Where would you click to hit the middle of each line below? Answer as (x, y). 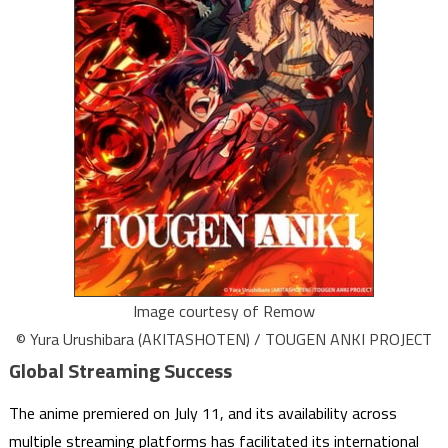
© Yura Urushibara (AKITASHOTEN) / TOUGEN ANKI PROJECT (224, 339)
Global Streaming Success (120, 371)
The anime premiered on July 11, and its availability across (202, 413)
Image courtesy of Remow (224, 311)
